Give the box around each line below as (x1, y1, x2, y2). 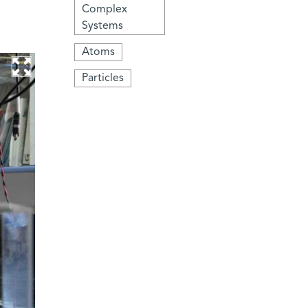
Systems (82, 20, 124, 32)
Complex (82, 3, 128, 15)
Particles (82, 72, 124, 84)
